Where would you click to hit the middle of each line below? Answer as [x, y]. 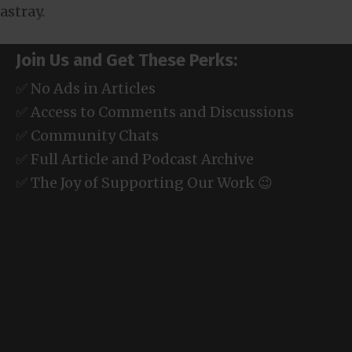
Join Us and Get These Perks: [126, 60]
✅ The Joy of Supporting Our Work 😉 [144, 182]
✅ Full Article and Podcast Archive [135, 159]
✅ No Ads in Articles [86, 88]
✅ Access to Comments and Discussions [155, 112]
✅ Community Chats [87, 135]
